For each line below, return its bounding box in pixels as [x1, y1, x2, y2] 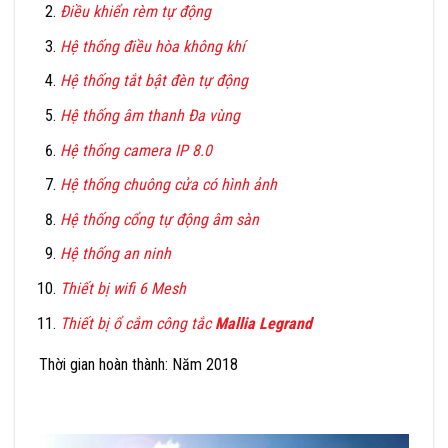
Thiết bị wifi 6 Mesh [59, 278, 186, 298]
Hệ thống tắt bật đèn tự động [59, 71, 248, 91]
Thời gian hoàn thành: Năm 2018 [39, 354, 238, 374]
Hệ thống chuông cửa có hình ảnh [59, 175, 277, 195]
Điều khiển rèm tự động [59, 2, 211, 22]
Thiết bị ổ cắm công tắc [59, 313, 215, 333]
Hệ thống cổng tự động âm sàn [59, 209, 259, 229]
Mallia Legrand [214, 313, 312, 333]
